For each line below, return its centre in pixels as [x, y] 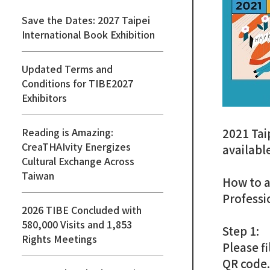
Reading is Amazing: [67, 132]
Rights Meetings [59, 239]
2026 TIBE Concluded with [82, 210]
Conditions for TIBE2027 [77, 83]
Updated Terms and [67, 69]
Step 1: [241, 231]
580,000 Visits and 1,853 [77, 224]
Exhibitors [44, 98]
